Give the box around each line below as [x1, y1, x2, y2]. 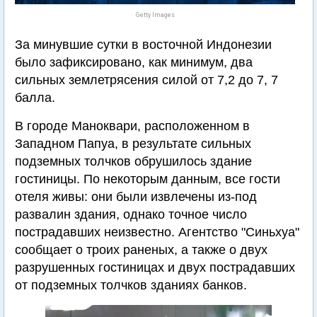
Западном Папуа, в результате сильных [15, 137, 251, 151]
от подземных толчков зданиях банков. [15, 278, 247, 292]
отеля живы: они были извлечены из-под [15, 190, 257, 204]
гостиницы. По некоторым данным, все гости [15, 172, 280, 186]
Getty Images [135, 11, 175, 18]
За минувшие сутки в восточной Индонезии [15, 38, 272, 52]
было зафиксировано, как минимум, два [15, 55, 253, 69]
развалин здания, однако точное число [15, 207, 247, 221]
